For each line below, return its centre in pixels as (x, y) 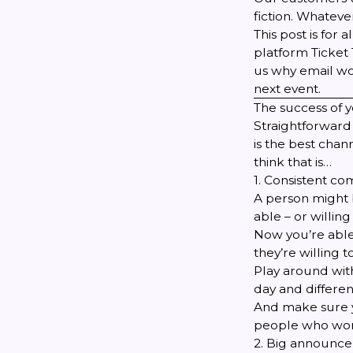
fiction (272, 16)
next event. (287, 89)
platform (282, 52)
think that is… (293, 162)
